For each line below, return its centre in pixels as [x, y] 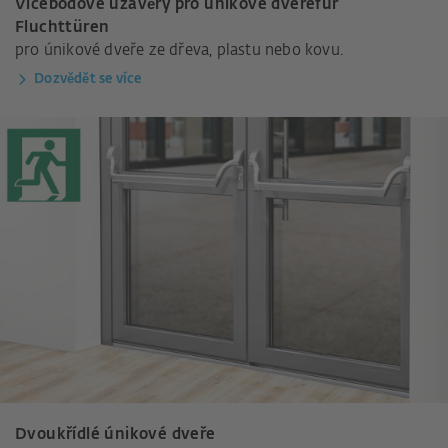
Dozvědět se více [88, 79]
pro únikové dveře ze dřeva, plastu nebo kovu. [179, 50]
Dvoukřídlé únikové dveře [115, 435]
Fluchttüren [62, 27]
